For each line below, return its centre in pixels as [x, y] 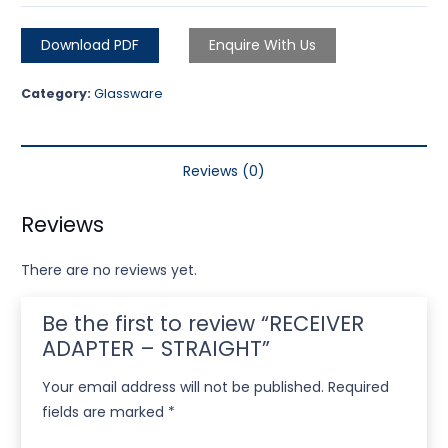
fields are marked [105, 412]
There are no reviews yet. [109, 270]
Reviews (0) [224, 171]
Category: [57, 94]
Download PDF [90, 45]
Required [358, 387]
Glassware [128, 94]
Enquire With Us [262, 45]
